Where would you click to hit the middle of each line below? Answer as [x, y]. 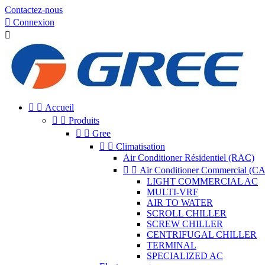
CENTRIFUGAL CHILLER [202, 235]
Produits [84, 120]
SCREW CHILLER [185, 224]
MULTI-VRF [172, 192]
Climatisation [140, 146]
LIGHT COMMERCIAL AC [202, 181]
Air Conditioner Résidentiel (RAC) [189, 158]
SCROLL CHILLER [187, 213]
